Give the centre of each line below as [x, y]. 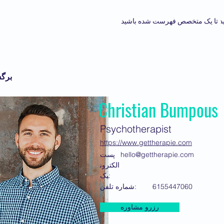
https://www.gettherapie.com [146, 143]
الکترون [110, 165]
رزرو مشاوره [140, 207]
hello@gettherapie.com [157, 155]
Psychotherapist [136, 129]
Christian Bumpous [158, 110]
